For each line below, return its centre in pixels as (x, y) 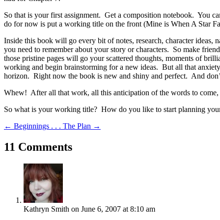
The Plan (77, 126)
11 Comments (38, 147)
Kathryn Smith (46, 209)
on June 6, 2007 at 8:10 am (113, 209)
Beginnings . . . (37, 126)
